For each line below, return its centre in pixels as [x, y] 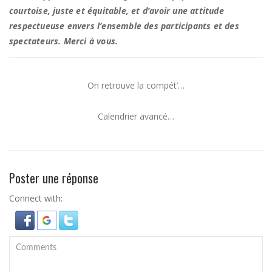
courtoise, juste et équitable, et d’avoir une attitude [117, 10]
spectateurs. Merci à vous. [64, 41]
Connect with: [36, 198]
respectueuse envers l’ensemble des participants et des [124, 25]
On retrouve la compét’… [136, 85]
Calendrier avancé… [136, 116]
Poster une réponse [54, 178]
